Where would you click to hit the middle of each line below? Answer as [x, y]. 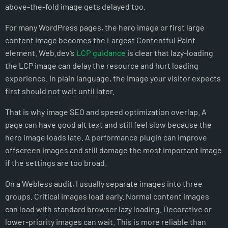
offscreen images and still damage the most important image [113, 150]
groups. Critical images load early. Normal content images [107, 196]
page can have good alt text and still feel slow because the [108, 125]
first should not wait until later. [60, 91]
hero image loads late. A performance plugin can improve [106, 137]
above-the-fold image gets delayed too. [75, 7]
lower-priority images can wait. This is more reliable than [106, 222]
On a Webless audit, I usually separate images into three [104, 184]
